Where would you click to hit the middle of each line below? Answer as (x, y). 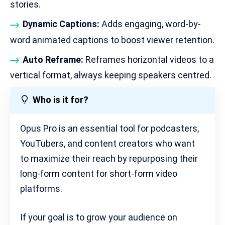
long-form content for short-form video (99, 173)
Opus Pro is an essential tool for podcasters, (109, 128)
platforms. (41, 188)
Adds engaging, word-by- (150, 24)
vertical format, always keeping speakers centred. (111, 75)
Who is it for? (61, 100)
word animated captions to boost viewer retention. (112, 40)
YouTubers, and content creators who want (107, 143)
